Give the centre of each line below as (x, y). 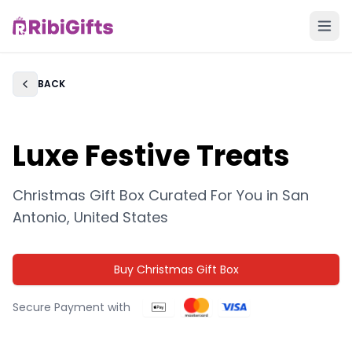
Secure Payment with (71, 307)
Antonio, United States (90, 217)
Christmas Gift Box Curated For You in (147, 195)
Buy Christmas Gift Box (176, 269)
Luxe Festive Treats (151, 156)
